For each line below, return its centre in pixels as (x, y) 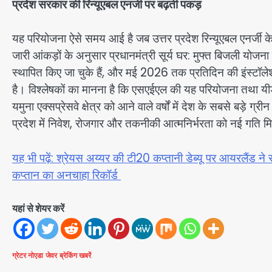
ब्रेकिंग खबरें (75, 255)
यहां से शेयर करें (38, 208)
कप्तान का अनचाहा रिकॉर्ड (66, 175)
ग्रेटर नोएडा (28, 255)
